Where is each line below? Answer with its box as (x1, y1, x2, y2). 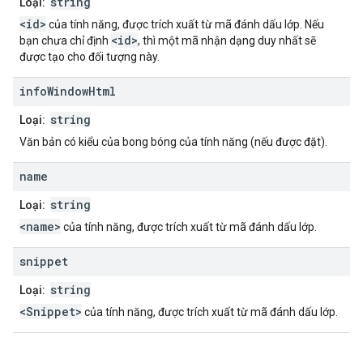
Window (47, 83, 88, 100)
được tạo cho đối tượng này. (19, 50, 160, 64)
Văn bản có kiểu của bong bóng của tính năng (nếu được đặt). (19, 135, 327, 149)
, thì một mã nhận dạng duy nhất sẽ (138, 34, 316, 48)
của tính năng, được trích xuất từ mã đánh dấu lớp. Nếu (46, 18, 324, 32)
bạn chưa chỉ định (19, 34, 111, 48)
